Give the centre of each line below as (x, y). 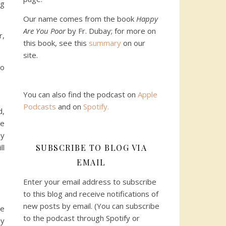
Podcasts (40, 106)
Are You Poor (44, 31)
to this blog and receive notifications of (91, 194)
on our (133, 43)
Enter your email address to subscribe (90, 182)
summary (105, 43)
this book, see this (56, 43)
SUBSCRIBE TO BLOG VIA (91, 148)
